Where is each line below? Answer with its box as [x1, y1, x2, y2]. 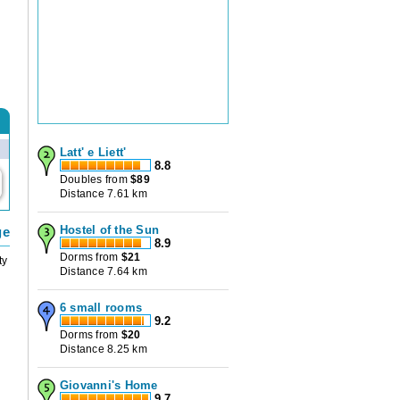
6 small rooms [60, 301, 143, 315]
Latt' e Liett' [60, 146, 127, 160]
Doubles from [60, 173, 131, 187]
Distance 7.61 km [60, 187, 147, 201]
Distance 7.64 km [60, 265, 147, 279]
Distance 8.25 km [60, 343, 147, 356]
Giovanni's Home [60, 379, 158, 393]
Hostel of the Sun [60, 223, 160, 237]
